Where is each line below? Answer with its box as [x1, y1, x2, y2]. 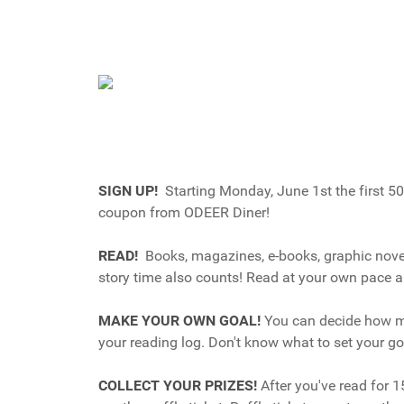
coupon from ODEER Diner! [98, 203, 273, 221]
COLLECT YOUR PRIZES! [98, 376, 257, 394]
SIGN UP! [98, 181, 158, 199]
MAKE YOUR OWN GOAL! [98, 311, 264, 329]
